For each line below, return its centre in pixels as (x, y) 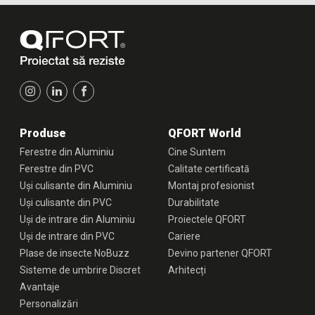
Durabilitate (193, 202)
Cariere (184, 236)
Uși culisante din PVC (66, 202)
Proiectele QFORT (207, 219)
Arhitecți (187, 270)
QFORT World (204, 133)
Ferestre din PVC (57, 168)
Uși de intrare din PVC (67, 236)
